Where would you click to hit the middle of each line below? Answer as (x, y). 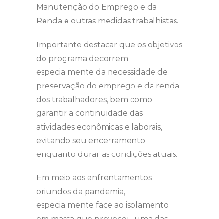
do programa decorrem (82, 58)
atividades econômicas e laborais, (99, 127)
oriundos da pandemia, (81, 192)
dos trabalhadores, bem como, (95, 99)
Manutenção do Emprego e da (97, 7)
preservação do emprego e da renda (108, 86)
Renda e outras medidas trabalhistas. (107, 21)
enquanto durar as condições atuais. (107, 154)
